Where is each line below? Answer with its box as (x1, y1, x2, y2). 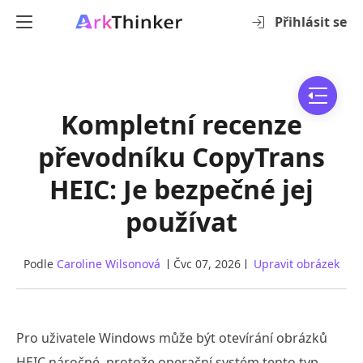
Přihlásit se (275, 13, 347, 31)
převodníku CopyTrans (38, 139, 325, 174)
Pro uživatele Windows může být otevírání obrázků (16, 329, 327, 347)
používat (126, 204, 237, 239)
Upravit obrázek (254, 256, 340, 271)
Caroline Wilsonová (57, 256, 160, 271)
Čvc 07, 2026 (173, 256, 241, 271)
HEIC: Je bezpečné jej (49, 172, 314, 207)
